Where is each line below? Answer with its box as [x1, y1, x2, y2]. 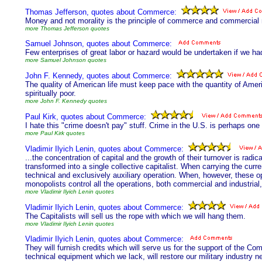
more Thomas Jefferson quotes [25, 25, 109, 32]
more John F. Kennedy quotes [25, 98, 107, 104]
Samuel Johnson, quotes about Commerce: [25, 39, 172, 48]
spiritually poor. [25, 89, 76, 98]
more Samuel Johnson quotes [25, 57, 106, 63]
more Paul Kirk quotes [25, 130, 85, 136]
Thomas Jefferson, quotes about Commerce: [25, 8, 177, 16]
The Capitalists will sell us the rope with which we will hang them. [25, 212, 246, 220]
